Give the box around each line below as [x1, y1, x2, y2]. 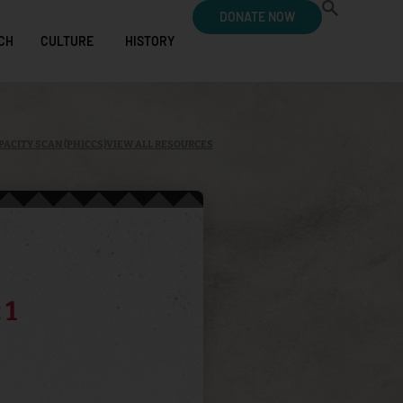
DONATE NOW [219, 9, 295, 24]
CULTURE [40, 33, 94, 49]
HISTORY [125, 33, 175, 49]
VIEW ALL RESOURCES [105, 139, 213, 150]
